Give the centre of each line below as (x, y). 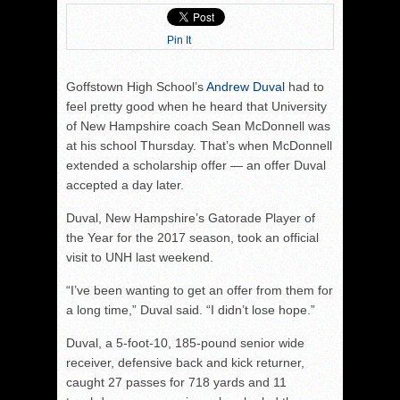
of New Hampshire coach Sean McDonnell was (198, 125)
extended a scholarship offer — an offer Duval (196, 165)
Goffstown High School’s (136, 86)
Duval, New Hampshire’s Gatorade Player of (191, 217)
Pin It (179, 40)
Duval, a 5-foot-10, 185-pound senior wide (185, 342)
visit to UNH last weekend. (140, 257)
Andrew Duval (246, 86)
